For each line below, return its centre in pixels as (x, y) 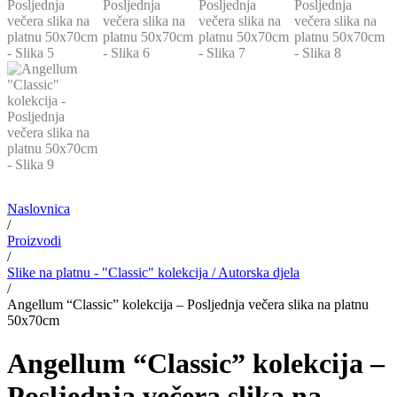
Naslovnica (39, 208)
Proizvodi (34, 240)
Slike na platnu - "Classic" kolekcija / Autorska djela (153, 272)
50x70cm (33, 320)
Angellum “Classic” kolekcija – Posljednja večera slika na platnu (188, 304)
